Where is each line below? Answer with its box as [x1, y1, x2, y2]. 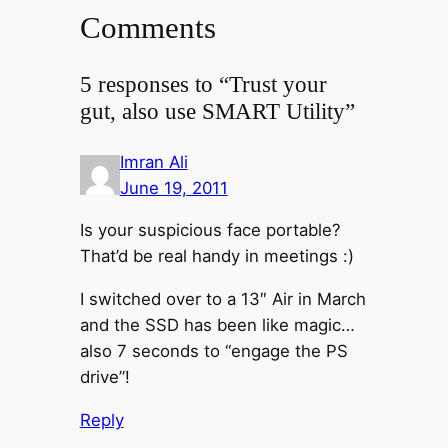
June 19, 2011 [119, 177, 228, 198]
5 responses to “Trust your [79, 71, 327, 98]
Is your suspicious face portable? [79, 220, 341, 241]
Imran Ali [119, 151, 188, 172]
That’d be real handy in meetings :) [79, 246, 354, 267]
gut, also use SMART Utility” [79, 98, 355, 125]
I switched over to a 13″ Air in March [79, 289, 366, 310]
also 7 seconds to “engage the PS [79, 341, 348, 362]
